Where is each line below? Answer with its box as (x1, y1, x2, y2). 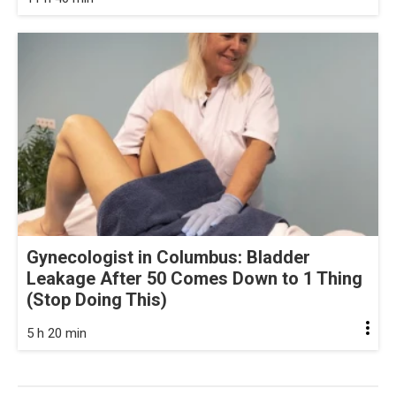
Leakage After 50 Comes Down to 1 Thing (27, 267, 362, 289)
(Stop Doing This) (27, 288, 167, 310)
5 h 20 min (27, 324, 87, 341)
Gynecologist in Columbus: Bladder (27, 246, 310, 268)
